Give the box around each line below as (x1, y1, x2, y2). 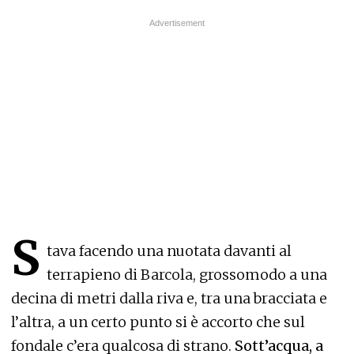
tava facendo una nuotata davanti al (47, 241, 292, 260)
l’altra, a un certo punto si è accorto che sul (11, 312, 305, 331)
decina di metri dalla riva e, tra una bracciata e (11, 288, 327, 307)
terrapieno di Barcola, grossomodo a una (47, 265, 327, 284)
